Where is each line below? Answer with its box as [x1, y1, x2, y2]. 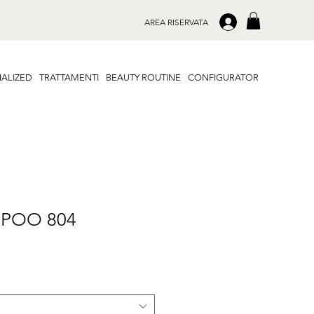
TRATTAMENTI [39, 71, 99, 83]
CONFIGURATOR [188, 71, 259, 83]
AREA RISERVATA [144, 17, 208, 27]
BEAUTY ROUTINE [106, 71, 181, 83]
